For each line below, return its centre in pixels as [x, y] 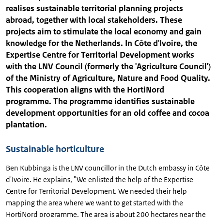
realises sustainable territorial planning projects [94, 8]
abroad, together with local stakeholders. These [94, 20]
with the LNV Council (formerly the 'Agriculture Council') [108, 66]
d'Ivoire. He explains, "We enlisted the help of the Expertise [100, 179]
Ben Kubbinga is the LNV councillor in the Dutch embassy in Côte [108, 168]
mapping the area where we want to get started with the [94, 203]
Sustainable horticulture [55, 149]
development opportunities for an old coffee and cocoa [108, 113]
